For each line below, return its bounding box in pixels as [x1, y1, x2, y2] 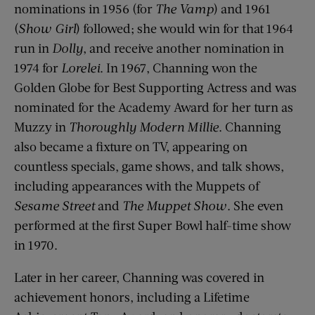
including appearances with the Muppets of [14, 177, 259, 193]
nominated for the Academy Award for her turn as [14, 98, 293, 115]
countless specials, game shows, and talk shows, [14, 157, 284, 174]
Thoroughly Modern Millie [69, 118, 219, 134]
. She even [227, 197, 283, 213]
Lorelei [61, 59, 100, 75]
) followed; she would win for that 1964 [76, 20, 293, 36]
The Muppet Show [122, 197, 227, 213]
